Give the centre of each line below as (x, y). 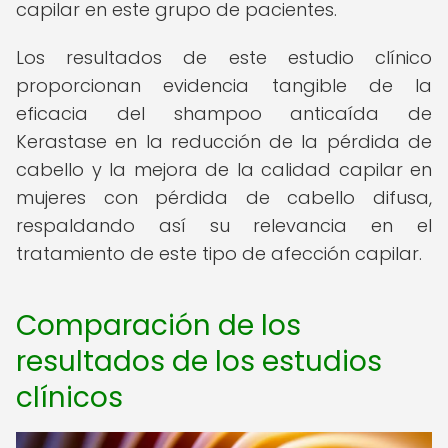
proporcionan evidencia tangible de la (224, 85)
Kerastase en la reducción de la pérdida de (224, 141)
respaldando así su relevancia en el (224, 225)
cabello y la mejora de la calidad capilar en (224, 169)
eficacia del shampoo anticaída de (224, 113)
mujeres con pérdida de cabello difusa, (224, 197)
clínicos (69, 397)
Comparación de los (158, 325)
